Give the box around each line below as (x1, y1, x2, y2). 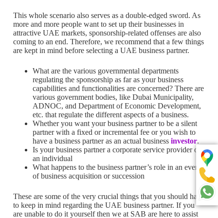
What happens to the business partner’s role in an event (32, 163, 201, 172)
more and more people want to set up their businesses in (13, 20, 184, 29)
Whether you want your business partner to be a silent (32, 119, 197, 128)
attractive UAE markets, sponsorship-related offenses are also (13, 29, 201, 37)
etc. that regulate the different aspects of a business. (32, 110, 189, 119)
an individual (32, 154, 73, 163)
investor (170, 137, 197, 145)
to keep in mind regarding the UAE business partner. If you (13, 201, 195, 210)
